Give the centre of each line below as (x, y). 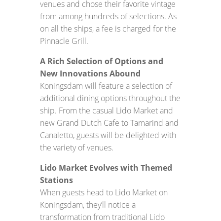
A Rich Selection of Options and (101, 61)
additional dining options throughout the (110, 98)
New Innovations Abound (90, 74)
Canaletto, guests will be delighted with (108, 135)
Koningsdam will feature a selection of (106, 86)
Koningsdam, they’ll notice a (88, 205)
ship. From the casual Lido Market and (106, 110)
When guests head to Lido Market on (104, 192)
